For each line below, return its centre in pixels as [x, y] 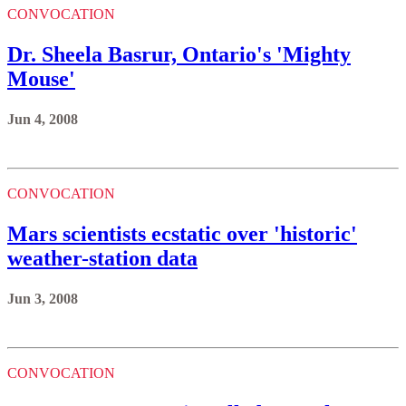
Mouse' [41, 79]
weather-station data [102, 259]
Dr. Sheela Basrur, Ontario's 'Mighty [179, 55]
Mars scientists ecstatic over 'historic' [182, 234]
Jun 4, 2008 [43, 120]
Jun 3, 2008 [43, 298]
